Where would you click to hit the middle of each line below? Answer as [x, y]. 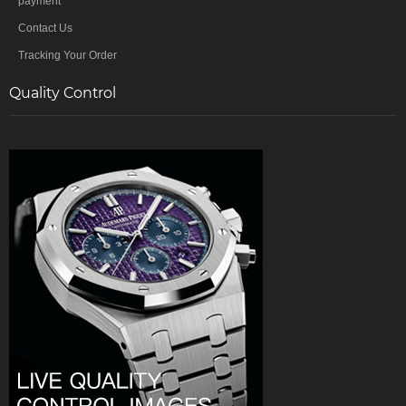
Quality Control [63, 93]
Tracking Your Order [68, 56]
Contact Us [45, 29]
